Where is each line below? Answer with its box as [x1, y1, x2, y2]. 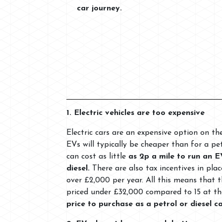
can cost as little [66, 152, 128, 161]
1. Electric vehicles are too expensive [66, 109, 205, 117]
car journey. [77, 4, 122, 12]
